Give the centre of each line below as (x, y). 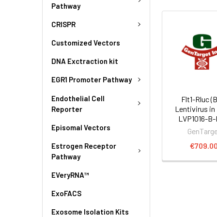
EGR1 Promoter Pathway (92, 80)
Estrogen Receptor (84, 146)
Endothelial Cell (78, 98)
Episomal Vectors (81, 127)
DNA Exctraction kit (85, 61)
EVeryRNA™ (70, 175)
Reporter (67, 109)
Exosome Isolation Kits (90, 211)
